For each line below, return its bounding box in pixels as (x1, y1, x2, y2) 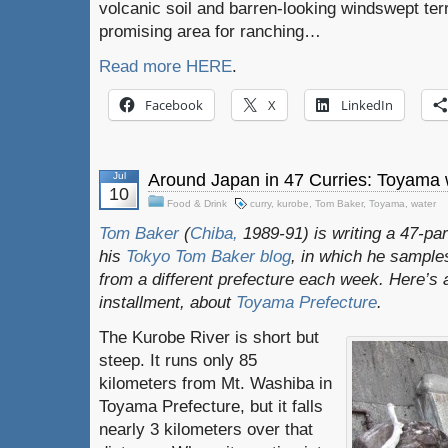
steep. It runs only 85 (99, 350, 257, 370)
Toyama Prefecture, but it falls (99, 396, 323, 416)
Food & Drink (167, 198, 227, 209)
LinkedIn (341, 96, 393, 114)
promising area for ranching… (99, 21, 321, 41)
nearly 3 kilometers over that (99, 419, 313, 439)
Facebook (145, 96, 203, 114)
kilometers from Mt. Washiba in (99, 373, 332, 393)
